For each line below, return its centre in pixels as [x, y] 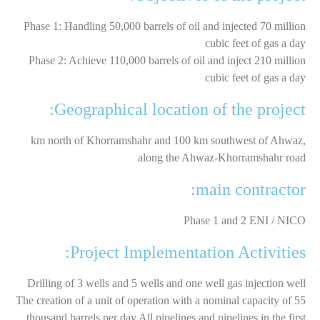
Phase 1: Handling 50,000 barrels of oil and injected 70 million [165, 26]
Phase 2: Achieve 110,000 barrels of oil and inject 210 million [167, 60]
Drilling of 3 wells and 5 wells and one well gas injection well [166, 283]
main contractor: [251, 189]
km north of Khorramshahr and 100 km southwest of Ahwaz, [168, 140]
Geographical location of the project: [180, 109]
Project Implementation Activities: [188, 252]
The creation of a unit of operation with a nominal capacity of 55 [161, 300]
